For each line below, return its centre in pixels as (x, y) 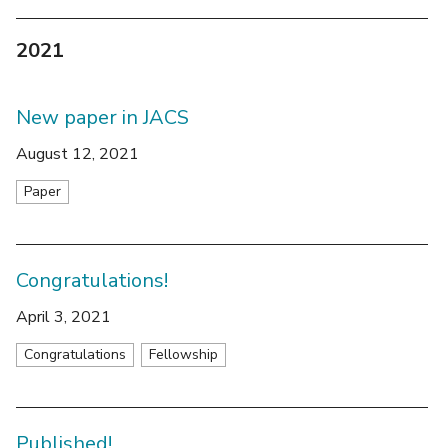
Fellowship (183, 354)
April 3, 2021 (63, 316)
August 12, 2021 (77, 153)
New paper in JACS (102, 117)
